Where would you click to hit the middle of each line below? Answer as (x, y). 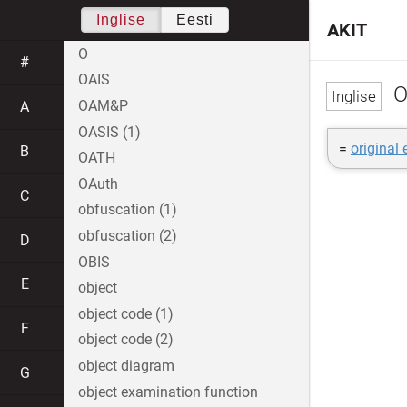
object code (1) (126, 313)
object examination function (168, 392)
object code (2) (126, 340)
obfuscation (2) (128, 235)
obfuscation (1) (128, 210)
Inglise (120, 20)
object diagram (126, 365)
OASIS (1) (109, 132)
